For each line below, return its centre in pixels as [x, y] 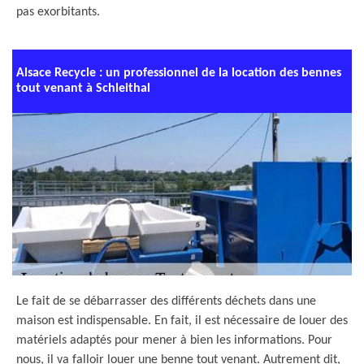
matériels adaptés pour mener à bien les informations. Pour [174, 340]
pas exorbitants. [58, 12]
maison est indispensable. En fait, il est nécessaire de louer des [182, 321]
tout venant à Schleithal [83, 89]
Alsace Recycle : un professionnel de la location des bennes [179, 73]
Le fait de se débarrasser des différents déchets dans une [166, 301]
